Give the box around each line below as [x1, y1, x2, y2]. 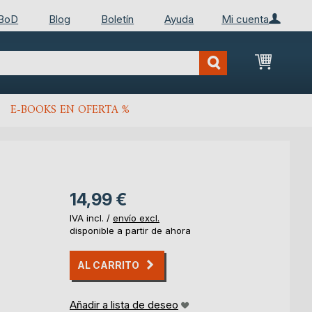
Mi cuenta [221, 12, 270, 26]
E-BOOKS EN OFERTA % [10, 100, 130, 120]
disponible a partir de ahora [70, 225, 191, 237]
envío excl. [113, 212, 159, 224]
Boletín [101, 12, 134, 26]
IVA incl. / [70, 212, 113, 224]
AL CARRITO [77, 259, 139, 272]
